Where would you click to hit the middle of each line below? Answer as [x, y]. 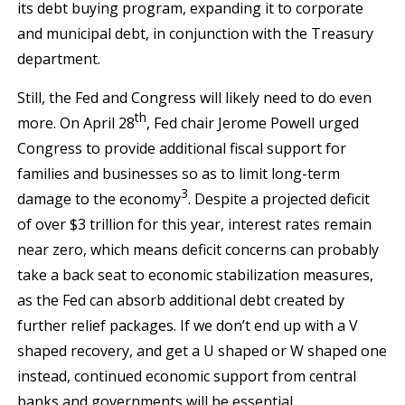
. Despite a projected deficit [279, 199]
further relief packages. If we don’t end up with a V [188, 325]
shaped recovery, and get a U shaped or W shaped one [202, 351]
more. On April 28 [76, 123]
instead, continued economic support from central [187, 376]
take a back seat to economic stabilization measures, [196, 275]
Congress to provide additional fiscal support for [182, 148]
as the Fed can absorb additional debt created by [181, 300]
